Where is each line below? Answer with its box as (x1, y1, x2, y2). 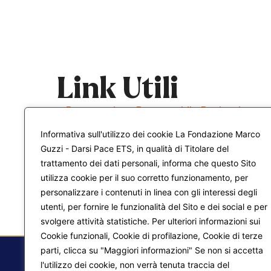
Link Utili (57, 73, 179, 104)
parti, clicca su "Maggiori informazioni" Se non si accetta (41, 245, 263, 255)
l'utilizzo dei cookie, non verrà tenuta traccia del (41, 260, 229, 270)
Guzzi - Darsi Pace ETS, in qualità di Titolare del (41, 143, 229, 154)
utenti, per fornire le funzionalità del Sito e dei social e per (41, 201, 267, 212)
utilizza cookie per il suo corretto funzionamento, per (41, 172, 248, 183)
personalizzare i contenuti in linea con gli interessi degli (41, 187, 257, 197)
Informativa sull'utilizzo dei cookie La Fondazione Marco (41, 129, 260, 139)
